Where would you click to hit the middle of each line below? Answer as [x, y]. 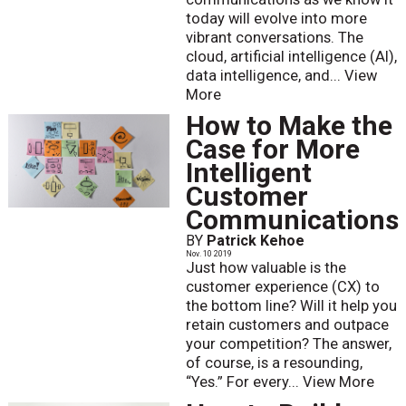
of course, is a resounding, [274, 363]
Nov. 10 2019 [208, 254]
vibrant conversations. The [274, 37]
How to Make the [289, 126]
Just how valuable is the [266, 268]
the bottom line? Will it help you [291, 306]
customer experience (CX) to [282, 287]
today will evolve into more [276, 18]
